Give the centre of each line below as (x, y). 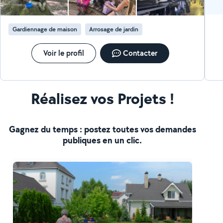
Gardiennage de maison (45, 29)
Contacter (140, 53)
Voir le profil (64, 53)
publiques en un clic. (103, 140)
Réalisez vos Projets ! (102, 98)
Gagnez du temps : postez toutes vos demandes (102, 129)
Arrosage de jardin (114, 29)
